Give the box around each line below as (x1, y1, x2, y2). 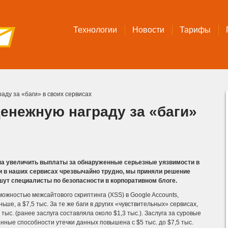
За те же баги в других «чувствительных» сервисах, (48, 201, 198, 208)
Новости (132, 25, 164, 34)
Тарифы (180, 25, 211, 34)
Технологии (73, 25, 117, 34)
